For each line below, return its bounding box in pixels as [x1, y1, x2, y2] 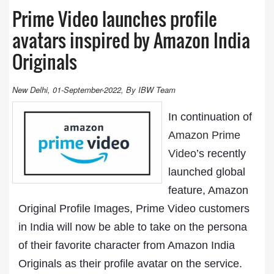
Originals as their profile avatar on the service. [18, 257, 242, 270]
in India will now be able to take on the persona [18, 221, 247, 233]
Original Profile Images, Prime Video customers [18, 202, 250, 215]
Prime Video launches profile [12, 5, 217, 32]
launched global [168, 166, 245, 178]
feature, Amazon [168, 184, 248, 196]
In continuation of [168, 111, 252, 123]
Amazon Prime [168, 129, 240, 141]
